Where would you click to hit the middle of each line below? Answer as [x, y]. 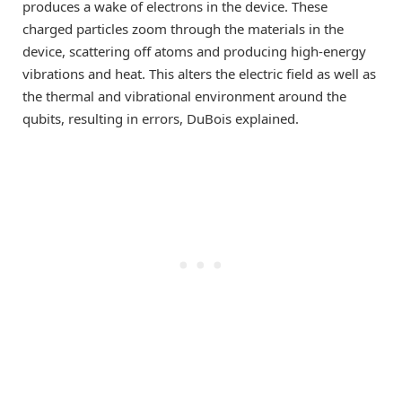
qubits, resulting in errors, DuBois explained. [161, 119]
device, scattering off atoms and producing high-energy [194, 52]
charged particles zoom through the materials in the [183, 29]
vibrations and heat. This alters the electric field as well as [199, 74]
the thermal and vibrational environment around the [184, 96]
